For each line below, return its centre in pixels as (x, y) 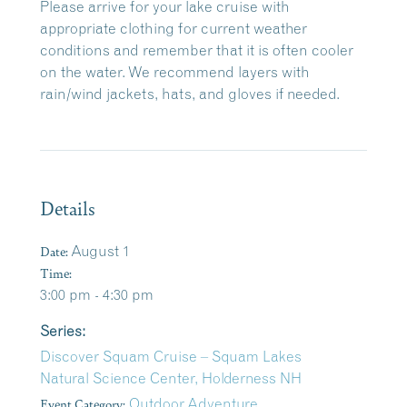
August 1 (100, 251)
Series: (63, 331)
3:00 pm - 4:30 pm (97, 294)
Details (68, 208)
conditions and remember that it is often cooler (197, 50)
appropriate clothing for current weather (174, 28)
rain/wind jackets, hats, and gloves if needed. (190, 94)
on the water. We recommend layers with (175, 72)
